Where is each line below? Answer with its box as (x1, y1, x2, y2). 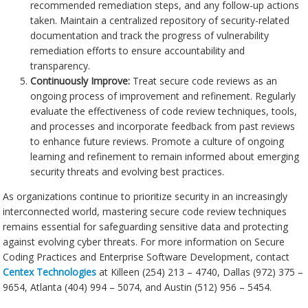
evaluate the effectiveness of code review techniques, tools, (30, 104, 298, 118)
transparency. (30, 59, 91, 73)
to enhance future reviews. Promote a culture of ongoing (30, 135, 285, 148)
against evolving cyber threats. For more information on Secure (3, 235, 285, 249)
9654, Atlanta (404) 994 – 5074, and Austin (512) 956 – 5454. (3, 280, 272, 294)
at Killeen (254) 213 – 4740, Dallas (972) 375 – (96, 265, 304, 279)
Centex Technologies (3, 265, 97, 279)
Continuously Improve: (30, 74, 131, 88)
